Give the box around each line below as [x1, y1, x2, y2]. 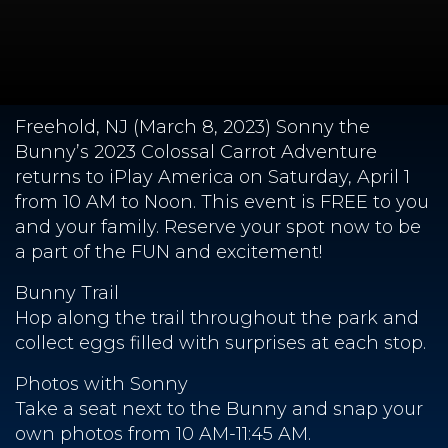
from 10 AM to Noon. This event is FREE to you [15, 190, 429, 213]
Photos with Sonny [15, 372, 188, 395]
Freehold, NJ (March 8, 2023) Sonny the [15, 115, 370, 138]
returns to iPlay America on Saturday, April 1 [15, 165, 410, 188]
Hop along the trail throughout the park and [15, 306, 419, 329]
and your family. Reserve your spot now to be [15, 215, 421, 238]
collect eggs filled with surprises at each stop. [15, 331, 426, 354]
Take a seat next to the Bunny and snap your [15, 397, 423, 420]
